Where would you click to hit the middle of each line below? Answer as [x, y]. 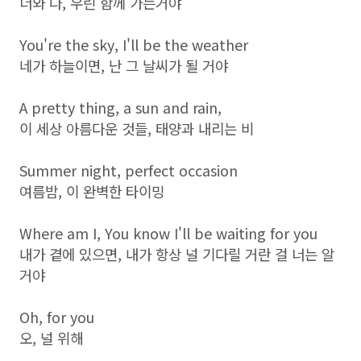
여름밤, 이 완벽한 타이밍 [92, 191]
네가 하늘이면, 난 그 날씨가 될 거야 [124, 65]
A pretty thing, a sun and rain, [120, 107]
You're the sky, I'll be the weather [134, 44]
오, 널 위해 [51, 338]
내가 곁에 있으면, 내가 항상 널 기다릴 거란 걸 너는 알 [177, 254]
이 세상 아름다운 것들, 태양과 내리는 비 [137, 128]
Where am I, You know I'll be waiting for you [168, 233]
